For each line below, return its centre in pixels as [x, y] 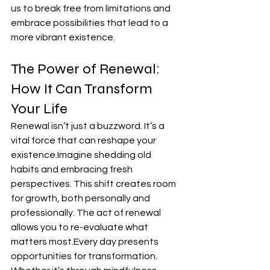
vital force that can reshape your [84, 140]
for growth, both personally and [81, 198]
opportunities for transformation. [85, 256]
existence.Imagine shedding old [82, 155]
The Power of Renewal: [87, 69]
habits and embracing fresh [73, 169]
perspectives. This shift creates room [94, 184]
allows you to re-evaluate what [80, 227]
